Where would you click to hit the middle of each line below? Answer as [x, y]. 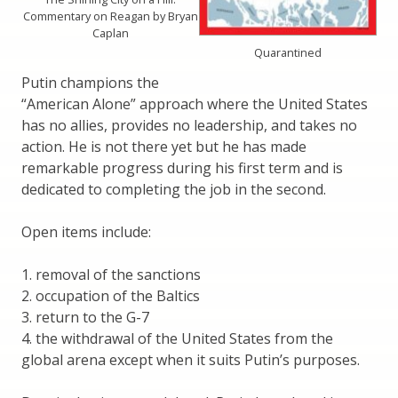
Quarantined [288, 53]
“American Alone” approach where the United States [195, 104]
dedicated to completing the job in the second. [174, 190]
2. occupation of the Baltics [111, 296]
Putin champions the [90, 83]
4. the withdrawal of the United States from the [177, 339]
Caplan [110, 32]
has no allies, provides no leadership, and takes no [189, 126]
